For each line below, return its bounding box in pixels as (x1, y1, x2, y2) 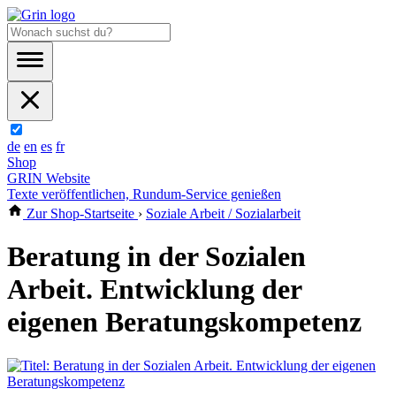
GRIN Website (7, 171, 90, 186)
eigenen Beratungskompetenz (7, 306, 362, 339)
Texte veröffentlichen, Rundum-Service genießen (7, 187, 281, 202)
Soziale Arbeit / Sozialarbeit (146, 206, 301, 221)
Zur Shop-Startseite (23, 206, 138, 221)
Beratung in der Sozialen (7, 240, 306, 273)
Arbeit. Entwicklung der (7, 273, 301, 306)
